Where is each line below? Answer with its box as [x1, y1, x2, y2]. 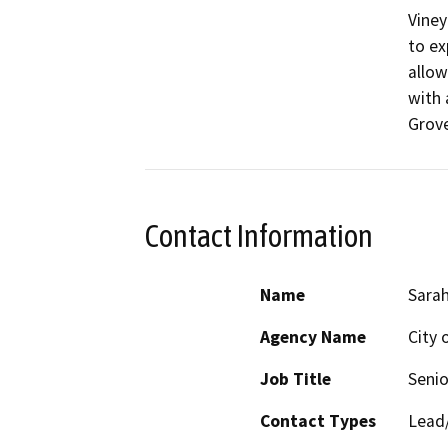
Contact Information [145, 218, 373, 255]
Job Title [260, 367, 331, 390]
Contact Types [260, 409, 376, 432]
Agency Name [260, 325, 366, 348]
